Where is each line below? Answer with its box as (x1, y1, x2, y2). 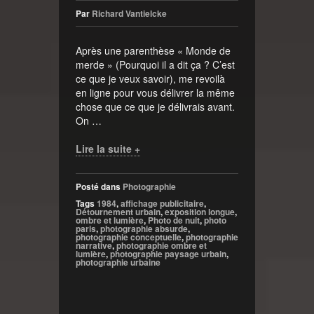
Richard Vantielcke (92, 6, 167, 20)
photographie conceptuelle (76, 230, 182, 243)
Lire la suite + (76, 141, 140, 156)
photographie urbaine (76, 255, 161, 268)
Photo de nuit (148, 213, 200, 226)
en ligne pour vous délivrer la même (76, 85, 235, 100)
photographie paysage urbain (110, 247, 226, 260)
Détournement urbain (76, 205, 161, 218)
